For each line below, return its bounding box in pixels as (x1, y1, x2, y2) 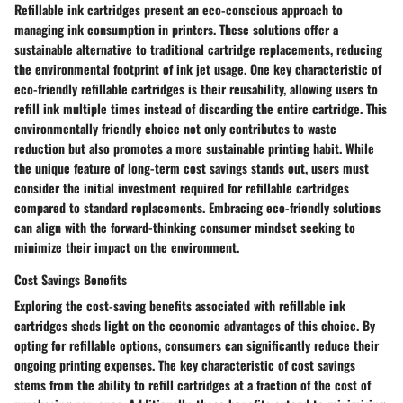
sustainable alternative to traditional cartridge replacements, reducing (14, 39, 382, 58)
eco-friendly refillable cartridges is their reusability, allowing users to (14, 78, 378, 98)
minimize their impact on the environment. (14, 237, 239, 256)
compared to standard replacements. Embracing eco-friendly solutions (14, 197, 381, 217)
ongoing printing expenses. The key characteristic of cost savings (14, 354, 355, 374)
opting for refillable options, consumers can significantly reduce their (14, 335, 379, 354)
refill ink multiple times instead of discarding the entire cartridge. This (14, 98, 387, 118)
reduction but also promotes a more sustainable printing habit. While (14, 138, 374, 157)
